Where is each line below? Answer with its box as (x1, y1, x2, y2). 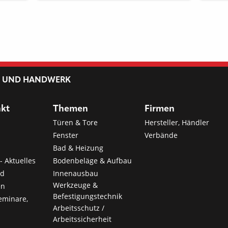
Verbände (144, 130, 178, 140)
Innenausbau (53, 168, 99, 178)
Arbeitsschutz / (53, 203, 105, 213)
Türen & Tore (53, 117, 98, 127)
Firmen (144, 104, 175, 113)
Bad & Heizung (53, 142, 104, 153)
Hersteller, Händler (144, 117, 209, 127)
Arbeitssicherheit (53, 214, 112, 224)
